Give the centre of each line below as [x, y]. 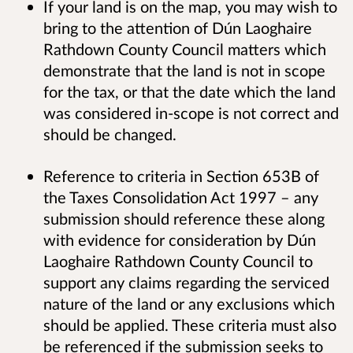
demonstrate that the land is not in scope [184, 70]
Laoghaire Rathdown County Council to [178, 260]
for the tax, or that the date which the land [190, 91]
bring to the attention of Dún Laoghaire [178, 27]
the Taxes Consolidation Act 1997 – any [181, 197]
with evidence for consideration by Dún [180, 239]
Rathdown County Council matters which [185, 48]
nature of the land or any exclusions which [189, 303]
